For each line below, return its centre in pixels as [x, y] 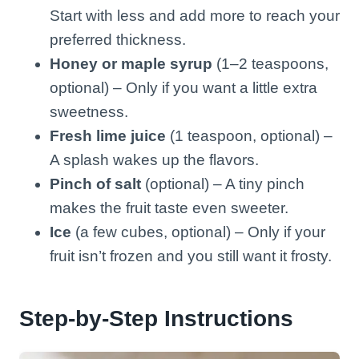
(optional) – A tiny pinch [223, 184]
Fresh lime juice [108, 135]
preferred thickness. [118, 39]
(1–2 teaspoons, [270, 63]
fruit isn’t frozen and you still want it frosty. [191, 256]
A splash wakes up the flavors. [154, 159]
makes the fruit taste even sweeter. [169, 208]
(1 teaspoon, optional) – [249, 135]
